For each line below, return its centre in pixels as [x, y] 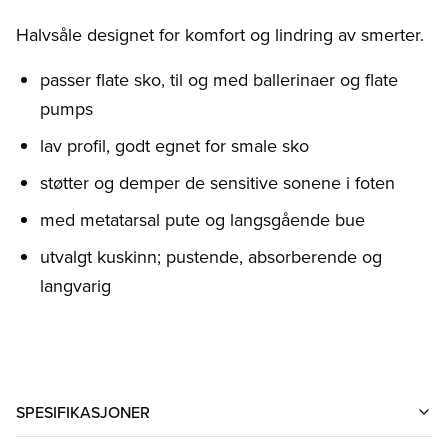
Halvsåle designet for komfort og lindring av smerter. [220, 34]
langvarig [75, 285]
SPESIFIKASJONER [83, 411]
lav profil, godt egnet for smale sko [174, 145]
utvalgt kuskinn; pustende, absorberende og [211, 256]
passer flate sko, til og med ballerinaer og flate [219, 79]
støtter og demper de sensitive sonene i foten [217, 182]
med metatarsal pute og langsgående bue [202, 219]
